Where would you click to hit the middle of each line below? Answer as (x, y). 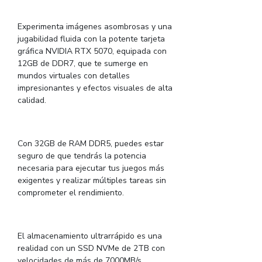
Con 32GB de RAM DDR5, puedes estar (91, 144)
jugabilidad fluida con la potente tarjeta (91, 39)
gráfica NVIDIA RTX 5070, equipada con (92, 51)
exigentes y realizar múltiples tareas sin (92, 181)
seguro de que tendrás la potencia (82, 156)
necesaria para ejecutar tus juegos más (91, 168)
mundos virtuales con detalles (74, 76)
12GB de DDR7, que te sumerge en (83, 64)
